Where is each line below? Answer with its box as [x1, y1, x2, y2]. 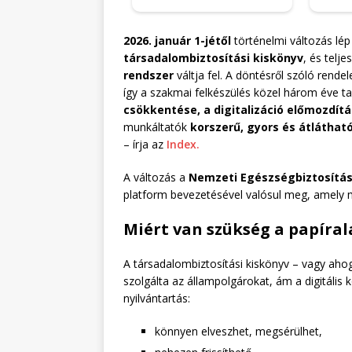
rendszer [123, 67, 174, 82]
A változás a [123, 169, 189, 185]
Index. [163, 136, 200, 152]
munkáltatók [123, 119, 190, 134]
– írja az [123, 136, 163, 152]
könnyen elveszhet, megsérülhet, [155, 323, 322, 339]
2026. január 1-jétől [123, 32, 231, 48]
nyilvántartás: [123, 290, 190, 306]
